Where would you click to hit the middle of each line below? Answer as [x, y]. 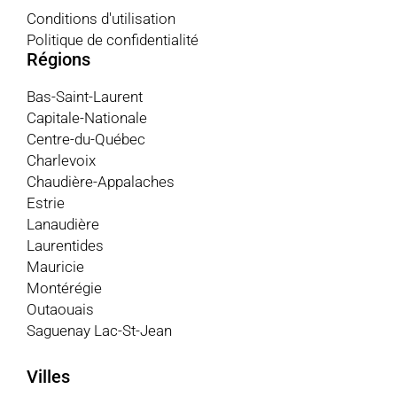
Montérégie [64, 288]
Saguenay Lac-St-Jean [99, 330]
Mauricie [55, 266]
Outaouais [60, 309]
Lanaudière [63, 224]
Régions [58, 59]
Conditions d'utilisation [101, 18]
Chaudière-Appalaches [101, 181]
